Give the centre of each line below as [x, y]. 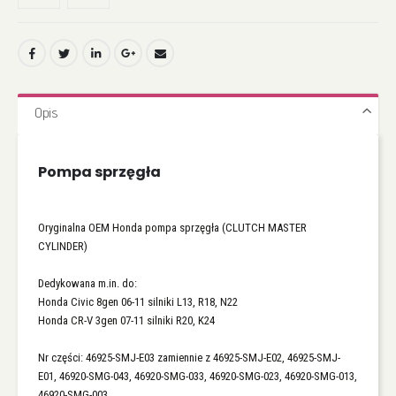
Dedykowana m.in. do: [88, 283]
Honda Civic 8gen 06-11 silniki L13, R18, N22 [138, 301]
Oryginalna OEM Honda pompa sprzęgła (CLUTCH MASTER [172, 227]
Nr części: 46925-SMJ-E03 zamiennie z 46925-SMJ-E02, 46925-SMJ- [189, 357]
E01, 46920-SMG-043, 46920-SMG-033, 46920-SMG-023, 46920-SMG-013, [198, 376]
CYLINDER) [63, 246]
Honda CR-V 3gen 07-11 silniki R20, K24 [126, 320]
